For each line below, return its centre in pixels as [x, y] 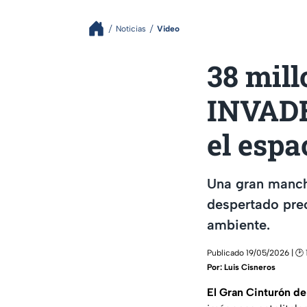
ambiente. [238, 224]
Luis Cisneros [250, 267]
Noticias [131, 28]
